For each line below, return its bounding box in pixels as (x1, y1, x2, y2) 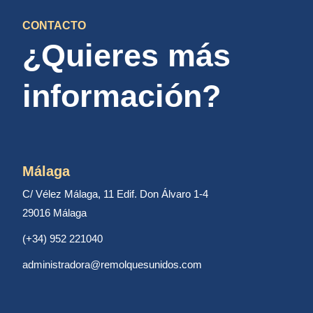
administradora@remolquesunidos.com (22, 259, 202, 270)
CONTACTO (22, 20, 86, 31)
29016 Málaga (22, 207, 87, 219)
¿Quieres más (22, 38, 231, 73)
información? (22, 78, 221, 114)
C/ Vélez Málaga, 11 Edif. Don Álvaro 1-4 (22, 188, 208, 200)
